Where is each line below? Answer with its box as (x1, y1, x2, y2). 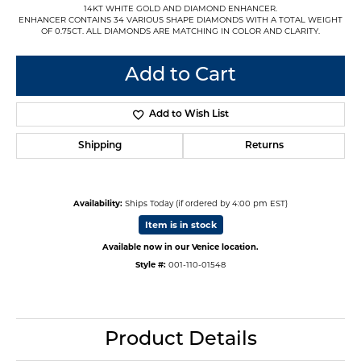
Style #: (135, 259, 166, 269)
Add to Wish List (148, 109, 229, 119)
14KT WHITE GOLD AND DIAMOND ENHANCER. (84, 2, 277, 13)
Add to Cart (125, 65, 236, 85)
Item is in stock (144, 218, 217, 230)
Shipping (77, 140, 122, 151)
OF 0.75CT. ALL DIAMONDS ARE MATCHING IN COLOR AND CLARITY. (41, 25, 320, 35)
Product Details (104, 330, 257, 350)
